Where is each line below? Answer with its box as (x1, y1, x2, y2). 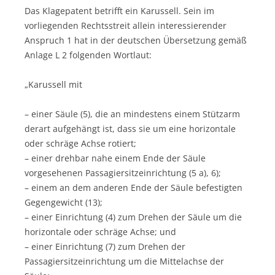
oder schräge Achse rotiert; (25, 137, 136, 149)
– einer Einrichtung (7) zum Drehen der (25, 240, 185, 252)
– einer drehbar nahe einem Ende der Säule (25, 152, 206, 164)
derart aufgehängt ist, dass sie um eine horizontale (25, 122, 236, 134)
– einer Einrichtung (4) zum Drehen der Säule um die (25, 211, 242, 223)
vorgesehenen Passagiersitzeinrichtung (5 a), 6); (25, 166, 221, 179)
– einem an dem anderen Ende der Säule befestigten (25, 181, 242, 193)
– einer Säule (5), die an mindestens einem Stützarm (25, 107, 240, 120)
